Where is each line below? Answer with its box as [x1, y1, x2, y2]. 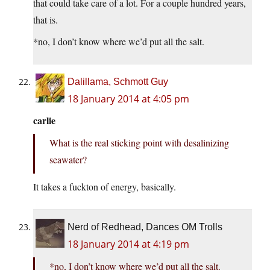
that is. [33, 13, 58, 27]
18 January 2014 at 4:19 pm [67, 237, 189, 251]
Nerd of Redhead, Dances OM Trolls [67, 222, 222, 233]
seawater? [49, 153, 87, 166]
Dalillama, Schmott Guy [67, 77, 168, 87]
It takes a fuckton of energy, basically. [33, 180, 176, 193]
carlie [33, 113, 55, 128]
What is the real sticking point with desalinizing [49, 136, 229, 149]
